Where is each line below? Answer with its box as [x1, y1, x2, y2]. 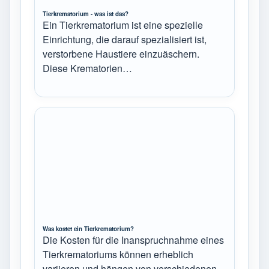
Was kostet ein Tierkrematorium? [43, 224, 134, 233]
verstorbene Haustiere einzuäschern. [43, 46, 199, 61]
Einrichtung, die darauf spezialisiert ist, [43, 32, 207, 46]
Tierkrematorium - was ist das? [43, 9, 128, 18]
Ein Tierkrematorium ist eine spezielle [43, 17, 203, 32]
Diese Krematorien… [43, 61, 132, 75]
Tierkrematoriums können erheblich [43, 247, 193, 261]
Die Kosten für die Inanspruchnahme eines [43, 232, 224, 247]
